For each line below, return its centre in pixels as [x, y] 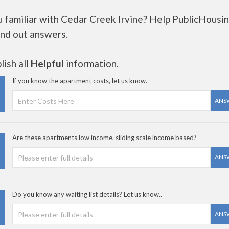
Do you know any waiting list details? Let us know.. [87, 194]
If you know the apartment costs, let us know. [80, 81]
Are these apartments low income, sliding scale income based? [105, 138]
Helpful [47, 64]
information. [91, 64]
